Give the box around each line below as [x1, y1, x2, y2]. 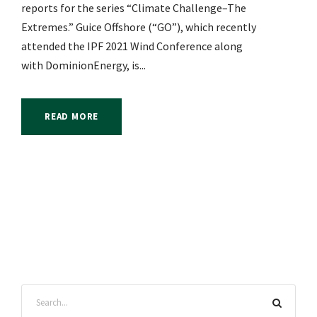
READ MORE [45, 110, 99, 123]
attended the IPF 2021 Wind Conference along [21, 39, 243, 54]
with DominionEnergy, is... [21, 58, 146, 73]
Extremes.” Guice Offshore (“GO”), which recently [21, 20, 256, 35]
